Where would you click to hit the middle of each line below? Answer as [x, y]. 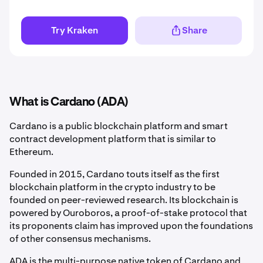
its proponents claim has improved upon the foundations [131, 226]
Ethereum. [31, 152]
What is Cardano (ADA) [69, 102]
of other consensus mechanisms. [80, 239]
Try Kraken [75, 30]
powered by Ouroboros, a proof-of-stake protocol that [128, 213]
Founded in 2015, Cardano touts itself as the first [114, 174]
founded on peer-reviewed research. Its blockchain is [124, 200]
